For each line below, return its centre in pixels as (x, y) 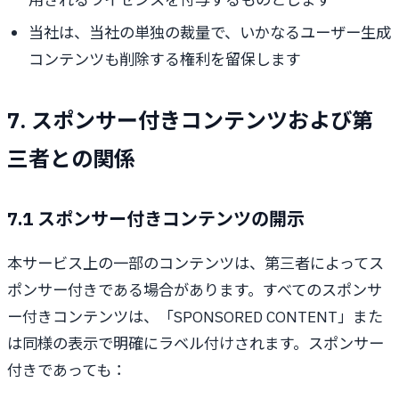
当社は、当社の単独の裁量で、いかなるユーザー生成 (210, 32)
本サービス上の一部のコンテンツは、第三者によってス (195, 263)
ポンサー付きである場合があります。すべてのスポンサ (195, 289)
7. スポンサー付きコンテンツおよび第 (190, 120)
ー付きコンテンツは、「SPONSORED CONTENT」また (195, 316)
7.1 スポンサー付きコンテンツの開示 (156, 218)
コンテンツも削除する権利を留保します (165, 59)
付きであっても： (67, 370)
